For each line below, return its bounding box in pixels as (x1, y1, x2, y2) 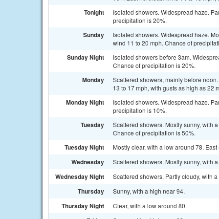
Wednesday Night (55, 172, 104, 181)
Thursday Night (62, 201, 104, 210)
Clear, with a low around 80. (113, 201, 187, 210)
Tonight (84, 8, 104, 17)
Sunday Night (67, 53, 104, 62)
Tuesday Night (65, 143, 104, 152)
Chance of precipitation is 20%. (113, 61, 196, 69)
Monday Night (66, 98, 104, 107)
